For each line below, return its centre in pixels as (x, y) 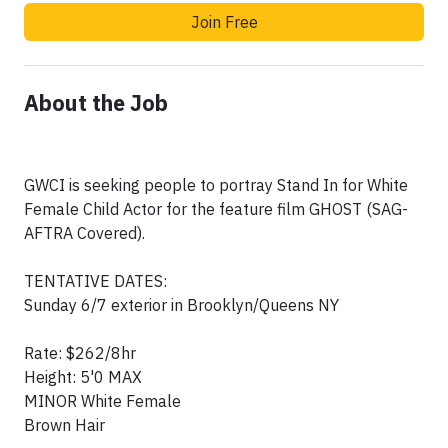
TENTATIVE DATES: (95, 281)
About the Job (96, 103)
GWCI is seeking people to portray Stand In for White (216, 185)
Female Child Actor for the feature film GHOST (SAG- (216, 209)
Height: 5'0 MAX (83, 377)
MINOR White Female (102, 401)
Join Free (224, 22)
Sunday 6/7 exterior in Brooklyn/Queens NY (181, 305)
